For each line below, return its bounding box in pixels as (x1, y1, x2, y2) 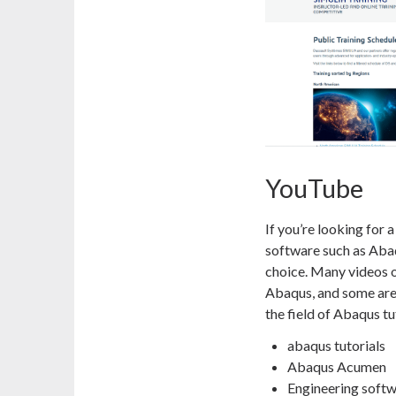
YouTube (265, 173, 363, 204)
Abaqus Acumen (287, 358, 386, 376)
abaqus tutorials (287, 337, 385, 354)
